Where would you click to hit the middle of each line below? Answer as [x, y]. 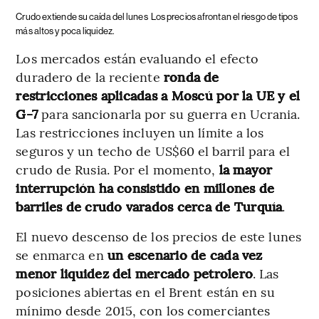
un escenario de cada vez [183, 254]
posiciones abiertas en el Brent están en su [145, 291]
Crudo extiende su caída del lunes [82, 16]
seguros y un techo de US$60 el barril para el [153, 150]
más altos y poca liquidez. [65, 31]
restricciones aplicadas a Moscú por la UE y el [158, 95]
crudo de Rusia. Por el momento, [117, 169]
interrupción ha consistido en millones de [145, 187]
